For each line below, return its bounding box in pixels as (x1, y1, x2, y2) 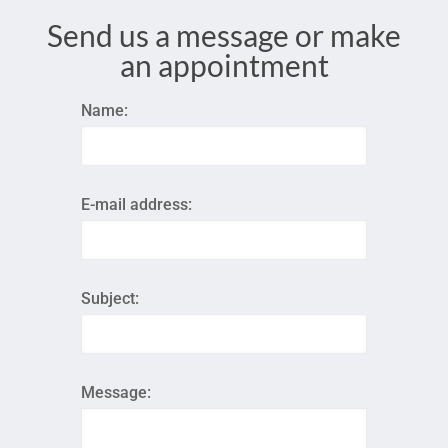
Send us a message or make (47, 17, 401, 53)
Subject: (81, 289, 140, 308)
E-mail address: (81, 195, 193, 214)
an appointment (119, 47, 329, 83)
